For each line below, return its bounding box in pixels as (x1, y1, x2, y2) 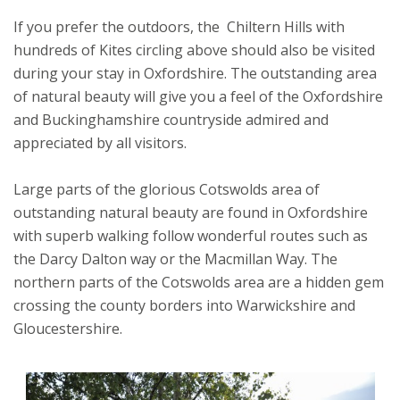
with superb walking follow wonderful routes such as (13, 225, 368, 246)
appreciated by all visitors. (13, 132, 187, 153)
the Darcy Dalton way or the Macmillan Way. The (13, 248, 337, 269)
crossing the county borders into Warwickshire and (13, 295, 355, 315)
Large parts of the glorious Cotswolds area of (13, 179, 320, 199)
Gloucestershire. (13, 318, 122, 338)
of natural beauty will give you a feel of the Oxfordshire (13, 86, 383, 106)
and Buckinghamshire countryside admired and (13, 109, 329, 129)
